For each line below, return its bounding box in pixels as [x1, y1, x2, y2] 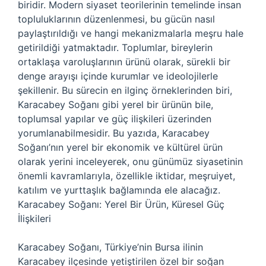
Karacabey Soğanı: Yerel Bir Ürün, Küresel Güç [18, 198, 224, 210]
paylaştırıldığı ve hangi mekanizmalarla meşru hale [18, 27, 243, 39]
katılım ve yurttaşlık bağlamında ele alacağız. [18, 184, 220, 196]
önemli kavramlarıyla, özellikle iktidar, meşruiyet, [18, 170, 235, 182]
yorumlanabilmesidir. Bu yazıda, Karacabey [18, 127, 210, 139]
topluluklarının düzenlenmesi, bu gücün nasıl [18, 13, 215, 25]
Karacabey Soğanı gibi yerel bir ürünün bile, [18, 99, 213, 110]
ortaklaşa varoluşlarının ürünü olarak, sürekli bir [18, 56, 230, 68]
